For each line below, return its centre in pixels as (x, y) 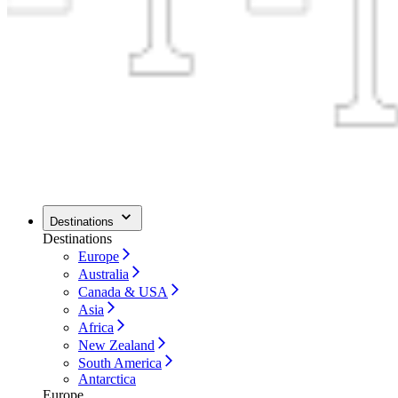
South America (120, 363)
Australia (103, 274)
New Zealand (116, 345)
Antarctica (107, 379)
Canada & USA (123, 292)
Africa (96, 327)
